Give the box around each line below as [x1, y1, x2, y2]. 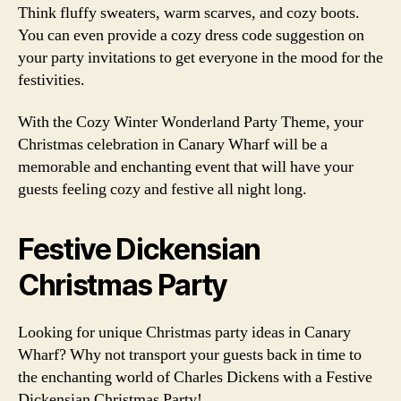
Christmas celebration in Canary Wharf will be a [18, 134, 328, 155]
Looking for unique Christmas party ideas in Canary [18, 322, 351, 343]
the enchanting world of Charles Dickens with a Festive [18, 367, 372, 388]
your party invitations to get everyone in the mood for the [18, 47, 383, 68]
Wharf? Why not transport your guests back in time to [18, 345, 362, 365]
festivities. [18, 69, 85, 90]
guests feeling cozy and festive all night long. [18, 179, 307, 200]
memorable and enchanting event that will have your [18, 157, 354, 177]
